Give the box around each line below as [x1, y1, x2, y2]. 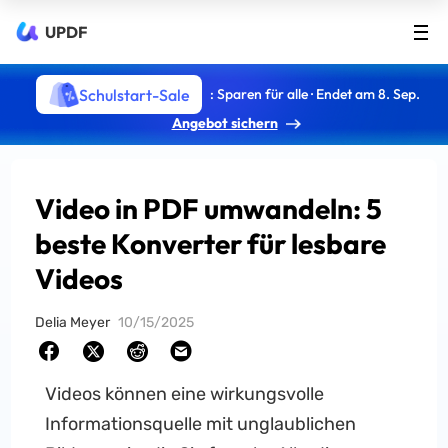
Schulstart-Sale [78, 84, 190, 105]
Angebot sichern [171, 114, 278, 132]
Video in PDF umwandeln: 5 [35, 191, 383, 226]
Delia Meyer [35, 314, 111, 331]
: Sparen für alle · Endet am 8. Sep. [209, 84, 420, 103]
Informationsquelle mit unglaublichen [44, 413, 356, 435]
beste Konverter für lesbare [35, 226, 387, 261]
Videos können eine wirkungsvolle [44, 383, 324, 405]
